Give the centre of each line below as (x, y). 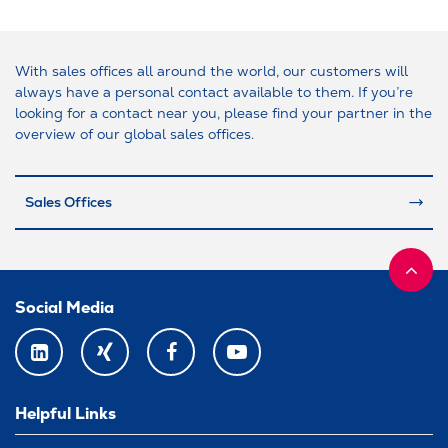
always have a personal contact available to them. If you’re (214, 91)
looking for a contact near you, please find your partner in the (223, 112)
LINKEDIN (66, 359)
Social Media (64, 307)
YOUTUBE (265, 359)
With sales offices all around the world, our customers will (211, 70)
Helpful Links (65, 414)
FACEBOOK (204, 359)
